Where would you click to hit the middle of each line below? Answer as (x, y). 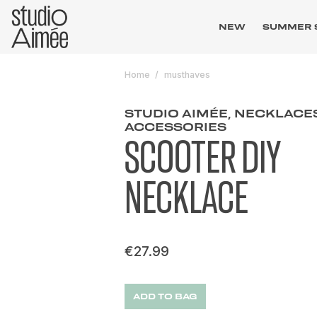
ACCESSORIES (175, 127)
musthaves (187, 75)
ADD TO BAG (165, 296)
